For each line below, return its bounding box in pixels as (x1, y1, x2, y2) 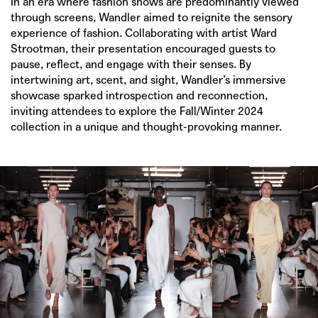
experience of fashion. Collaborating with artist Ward (11, 26, 277, 40)
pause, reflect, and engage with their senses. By (11, 57, 251, 71)
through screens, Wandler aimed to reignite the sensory (11, 10, 292, 24)
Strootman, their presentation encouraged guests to (11, 41, 275, 55)
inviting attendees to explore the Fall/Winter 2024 (11, 104, 263, 118)
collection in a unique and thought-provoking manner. (11, 119, 282, 133)
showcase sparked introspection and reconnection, (11, 88, 268, 102)
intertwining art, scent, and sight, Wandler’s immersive (11, 72, 286, 87)
